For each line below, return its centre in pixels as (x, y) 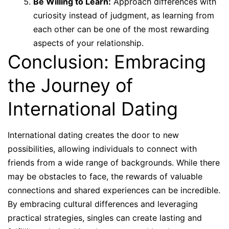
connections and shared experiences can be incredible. (114, 190)
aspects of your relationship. (88, 43)
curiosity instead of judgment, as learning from (124, 16)
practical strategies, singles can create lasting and (105, 218)
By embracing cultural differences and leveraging (103, 204)
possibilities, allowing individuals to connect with (102, 149)
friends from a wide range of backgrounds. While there (114, 163)
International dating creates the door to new (93, 135)
